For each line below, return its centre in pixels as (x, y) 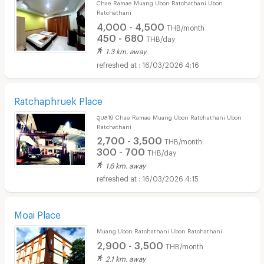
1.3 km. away (126, 50)
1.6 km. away (125, 164)
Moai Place (37, 213)
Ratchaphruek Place (58, 99)
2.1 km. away (125, 258)
